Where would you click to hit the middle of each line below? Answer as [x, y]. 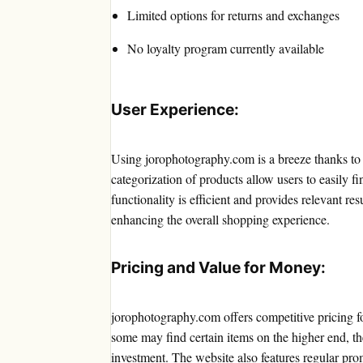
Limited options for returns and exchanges [233, 15]
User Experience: [175, 110]
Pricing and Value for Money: [218, 268]
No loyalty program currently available [226, 49]
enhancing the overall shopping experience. [220, 220]
